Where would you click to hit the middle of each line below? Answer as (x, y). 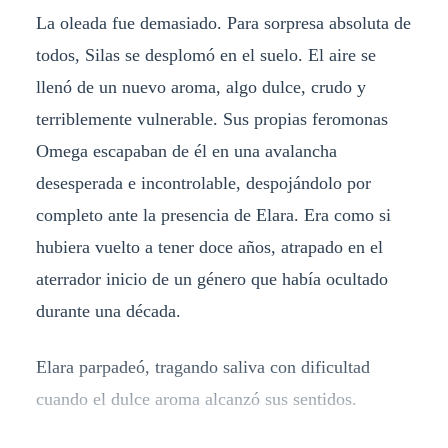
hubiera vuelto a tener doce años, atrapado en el (209, 246)
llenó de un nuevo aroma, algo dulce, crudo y (200, 86)
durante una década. (108, 310)
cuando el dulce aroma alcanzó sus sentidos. (196, 398)
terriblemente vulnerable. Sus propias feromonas (211, 118)
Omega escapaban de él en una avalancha (186, 150)
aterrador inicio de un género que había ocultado (211, 278)
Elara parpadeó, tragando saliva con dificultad (202, 366)
